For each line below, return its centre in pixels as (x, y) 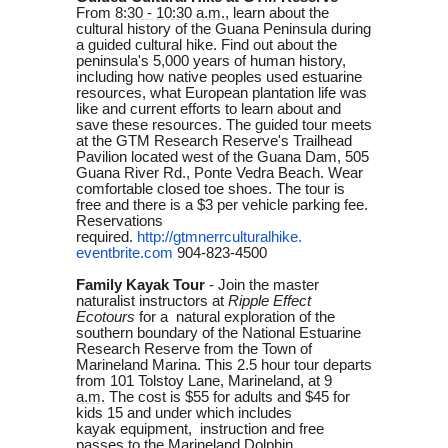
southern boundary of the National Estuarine (218, 332)
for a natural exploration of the (237, 316)
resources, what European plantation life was (221, 92)
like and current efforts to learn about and (208, 108)
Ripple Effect (269, 300)
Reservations (119, 220)
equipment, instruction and (207, 428)
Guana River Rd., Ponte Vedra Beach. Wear (219, 172)
